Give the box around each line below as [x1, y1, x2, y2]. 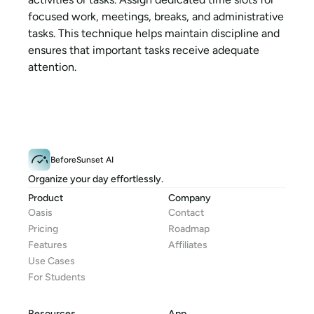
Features [28, 239, 67, 252]
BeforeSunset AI [50, 154, 114, 165]
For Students [28, 271, 86, 284]
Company [168, 192, 211, 205]
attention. [28, 60, 76, 74]
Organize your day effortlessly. [28, 173, 163, 186]
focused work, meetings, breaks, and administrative [28, 10, 284, 24]
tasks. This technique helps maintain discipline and [28, 27, 280, 41]
